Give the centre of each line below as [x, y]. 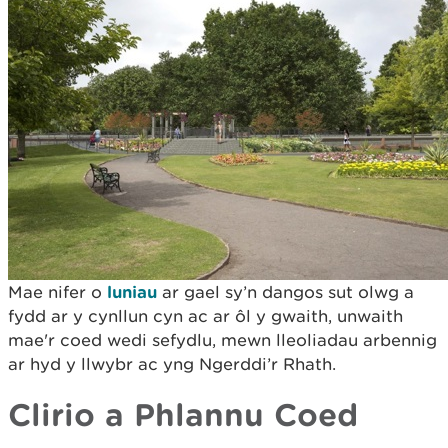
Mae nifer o [57, 291]
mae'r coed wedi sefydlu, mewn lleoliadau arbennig [222, 339]
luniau [132, 291]
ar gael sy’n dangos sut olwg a [285, 291]
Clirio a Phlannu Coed [183, 413]
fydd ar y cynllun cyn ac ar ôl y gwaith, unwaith [205, 315]
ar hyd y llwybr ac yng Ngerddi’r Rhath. [172, 363]
